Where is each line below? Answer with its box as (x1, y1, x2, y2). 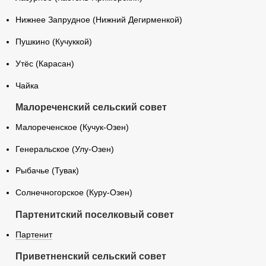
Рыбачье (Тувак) (15, 166, 79, 176)
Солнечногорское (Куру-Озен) (15, 188, 132, 198)
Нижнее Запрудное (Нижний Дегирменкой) (15, 15, 182, 25)
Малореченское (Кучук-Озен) (15, 122, 129, 132)
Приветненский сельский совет (15, 251, 166, 262)
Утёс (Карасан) (15, 59, 74, 68)
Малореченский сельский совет (15, 102, 167, 113)
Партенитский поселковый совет (15, 210, 174, 220)
